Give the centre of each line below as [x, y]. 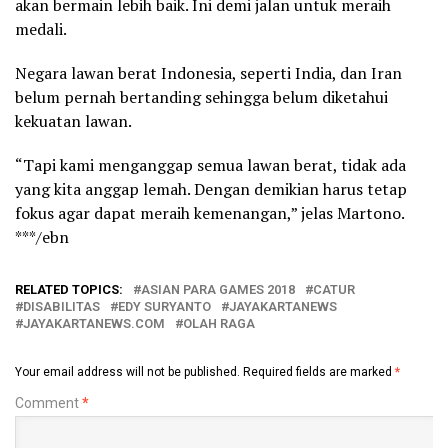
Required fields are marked [319, 372]
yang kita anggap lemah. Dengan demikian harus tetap [211, 189]
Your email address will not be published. [127, 372]
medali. [41, 29]
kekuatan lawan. [73, 121]
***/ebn [42, 237]
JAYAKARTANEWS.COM [94, 323]
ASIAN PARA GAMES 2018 [218, 289]
